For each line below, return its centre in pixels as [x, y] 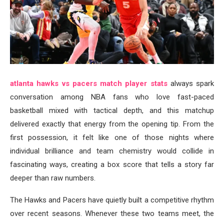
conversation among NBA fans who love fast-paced [112, 97]
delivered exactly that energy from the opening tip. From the [112, 124]
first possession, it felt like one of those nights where [112, 138]
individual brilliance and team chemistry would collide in [112, 151]
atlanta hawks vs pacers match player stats [89, 84]
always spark [190, 84]
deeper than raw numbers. [53, 178]
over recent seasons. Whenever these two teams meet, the [112, 214]
